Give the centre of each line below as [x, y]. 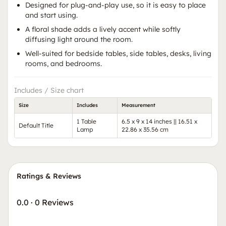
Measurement [138, 105]
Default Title [36, 126]
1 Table [87, 122]
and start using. [51, 15]
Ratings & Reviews [49, 176]
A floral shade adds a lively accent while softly [103, 30]
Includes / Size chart [49, 91]
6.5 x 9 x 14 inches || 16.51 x [159, 122]
